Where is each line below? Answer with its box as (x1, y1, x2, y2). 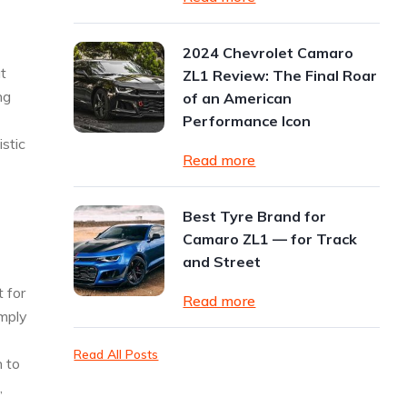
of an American (183, 89, 293, 107)
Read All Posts (74, 346, 159, 362)
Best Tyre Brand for (183, 207, 327, 225)
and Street (183, 253, 262, 271)
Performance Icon (183, 112, 312, 130)
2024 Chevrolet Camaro (183, 44, 354, 62)
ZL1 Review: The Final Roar (183, 66, 378, 84)
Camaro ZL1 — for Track (183, 230, 358, 248)
